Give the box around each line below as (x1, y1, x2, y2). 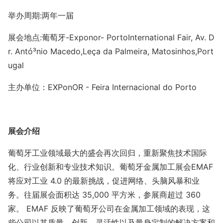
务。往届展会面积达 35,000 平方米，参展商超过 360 (8, 190, 201, 200)
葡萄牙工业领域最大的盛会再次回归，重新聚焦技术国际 (8, 148, 207, 158)
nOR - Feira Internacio (68, 82, 149, 92)
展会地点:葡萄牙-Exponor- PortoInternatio (8, 32, 164, 42)
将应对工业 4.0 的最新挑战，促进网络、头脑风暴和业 (8, 176, 200, 186)
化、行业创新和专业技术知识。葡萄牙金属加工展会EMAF (8, 162, 213, 172)
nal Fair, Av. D (164, 32, 215, 42)
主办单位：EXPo (8, 82, 68, 92)
